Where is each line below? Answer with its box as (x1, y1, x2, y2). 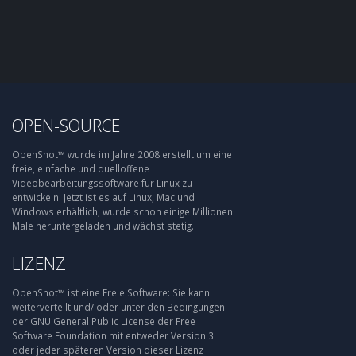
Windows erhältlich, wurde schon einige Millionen (12, 205, 233, 218)
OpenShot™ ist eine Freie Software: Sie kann (12, 286, 210, 299)
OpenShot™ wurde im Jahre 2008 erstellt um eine (12, 148, 232, 161)
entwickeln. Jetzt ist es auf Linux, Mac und (12, 191, 195, 203)
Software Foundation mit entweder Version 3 (12, 329, 214, 342)
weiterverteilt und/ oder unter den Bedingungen (12, 300, 225, 313)
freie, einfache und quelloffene (12, 162, 149, 175)
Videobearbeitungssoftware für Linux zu (12, 176, 192, 189)
